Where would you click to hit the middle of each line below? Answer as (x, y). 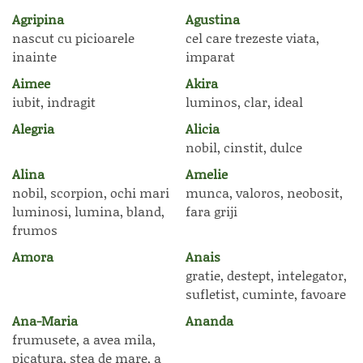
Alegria (33, 128)
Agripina (38, 19)
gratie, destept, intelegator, (266, 275)
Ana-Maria (45, 320)
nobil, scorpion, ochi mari (91, 192)
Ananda (209, 320)
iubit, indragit (54, 102)
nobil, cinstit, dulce (244, 147)
